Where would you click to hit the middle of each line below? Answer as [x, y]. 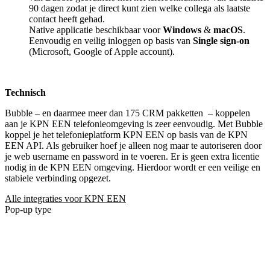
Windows [183, 30]
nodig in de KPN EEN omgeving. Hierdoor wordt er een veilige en [133, 167]
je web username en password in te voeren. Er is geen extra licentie [132, 156]
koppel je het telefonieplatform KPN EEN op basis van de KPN [126, 134]
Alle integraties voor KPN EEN [65, 198]
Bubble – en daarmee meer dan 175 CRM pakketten [104, 113]
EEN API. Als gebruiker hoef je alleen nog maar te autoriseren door [133, 145]
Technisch [25, 92]
